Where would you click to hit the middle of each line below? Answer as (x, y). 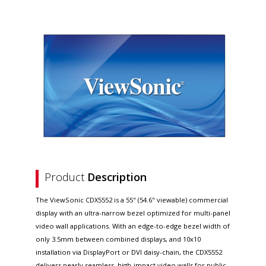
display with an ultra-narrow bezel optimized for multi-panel (133, 213)
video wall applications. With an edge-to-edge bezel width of (133, 226)
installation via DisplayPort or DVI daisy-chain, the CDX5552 (129, 252)
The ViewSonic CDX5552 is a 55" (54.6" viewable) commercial (132, 199)
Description (117, 177)
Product (66, 177)
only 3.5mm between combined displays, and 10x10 (118, 239)
